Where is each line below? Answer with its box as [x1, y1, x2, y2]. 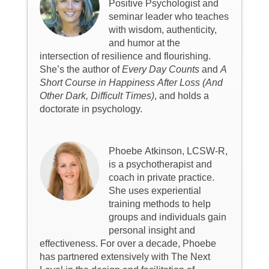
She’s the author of [39, 64, 122, 75]
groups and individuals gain [108, 212, 226, 223]
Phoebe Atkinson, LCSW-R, [108, 146, 228, 157]
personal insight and [108, 225, 195, 236]
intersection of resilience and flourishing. [39, 51, 211, 62]
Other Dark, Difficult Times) [39, 91, 154, 101]
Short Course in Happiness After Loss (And [39, 77, 223, 88]
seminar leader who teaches [108, 11, 229, 22]
